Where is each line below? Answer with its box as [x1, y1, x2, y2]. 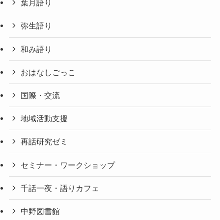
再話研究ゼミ [21, 137, 68, 146]
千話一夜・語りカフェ [21, 183, 100, 192]
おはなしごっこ [21, 67, 76, 77]
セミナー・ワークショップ [21, 160, 115, 169]
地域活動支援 [21, 114, 68, 123]
